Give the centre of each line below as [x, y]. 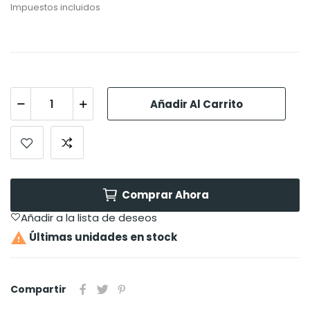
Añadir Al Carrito [197, 104]
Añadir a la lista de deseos [89, 218]
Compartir [38, 290]
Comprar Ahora [165, 195]
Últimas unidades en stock [102, 237]
